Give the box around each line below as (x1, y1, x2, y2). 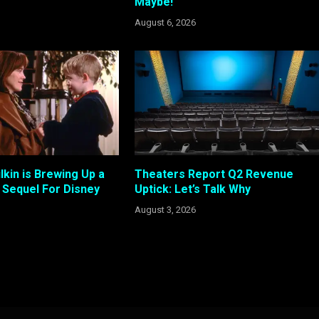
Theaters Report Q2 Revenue (134, 167, 293, 181)
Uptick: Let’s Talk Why (134, 182, 251, 196)
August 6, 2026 (134, 17, 196, 28)
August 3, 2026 (134, 204, 196, 215)
